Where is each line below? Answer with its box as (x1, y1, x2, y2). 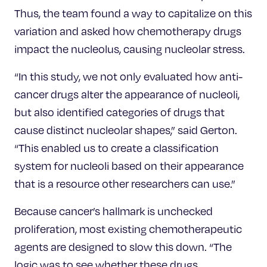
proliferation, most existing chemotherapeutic (14, 222, 242, 236)
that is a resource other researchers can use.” (14, 177, 235, 191)
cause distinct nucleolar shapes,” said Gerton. (14, 123, 237, 137)
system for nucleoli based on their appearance (14, 159, 244, 173)
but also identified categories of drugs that (14, 105, 225, 119)
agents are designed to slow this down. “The (14, 240, 232, 254)
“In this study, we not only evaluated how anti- (14, 70, 243, 83)
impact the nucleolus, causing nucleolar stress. (14, 42, 245, 56)
